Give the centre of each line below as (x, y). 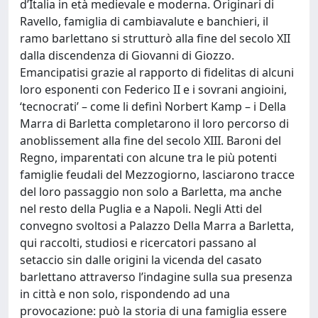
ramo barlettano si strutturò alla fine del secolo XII (155, 38)
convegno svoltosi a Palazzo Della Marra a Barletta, (157, 225)
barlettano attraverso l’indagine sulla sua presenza (156, 276)
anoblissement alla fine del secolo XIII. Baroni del (150, 140)
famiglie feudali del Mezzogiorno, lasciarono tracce (157, 174)
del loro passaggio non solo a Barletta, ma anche (151, 191)
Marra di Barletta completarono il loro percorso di (154, 123)
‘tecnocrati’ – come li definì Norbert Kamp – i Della (153, 106)
